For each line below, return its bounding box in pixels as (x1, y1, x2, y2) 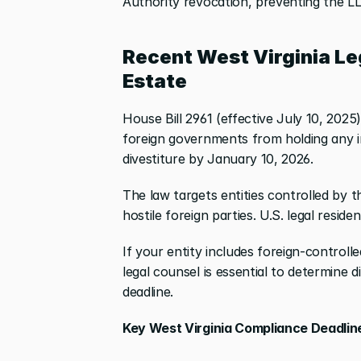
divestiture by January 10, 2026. (122, 150, 313, 167)
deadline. (122, 283, 174, 300)
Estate (122, 68, 187, 93)
